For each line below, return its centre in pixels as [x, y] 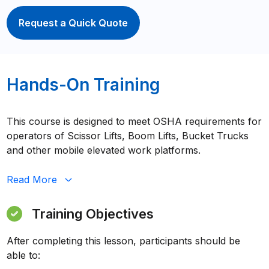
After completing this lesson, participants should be [124, 240]
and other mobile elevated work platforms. [104, 150]
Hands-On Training [84, 84]
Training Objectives [93, 213]
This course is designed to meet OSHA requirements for [134, 121]
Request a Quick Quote [74, 23]
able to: [24, 255]
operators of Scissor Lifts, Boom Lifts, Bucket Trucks [128, 135]
